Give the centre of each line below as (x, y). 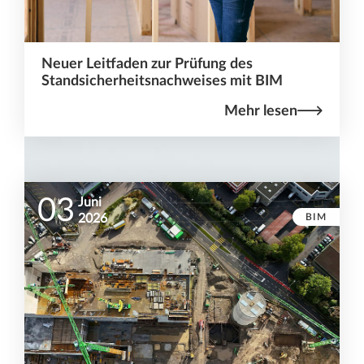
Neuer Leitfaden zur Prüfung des (147, 63)
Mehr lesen (261, 110)
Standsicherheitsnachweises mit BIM (162, 80)
